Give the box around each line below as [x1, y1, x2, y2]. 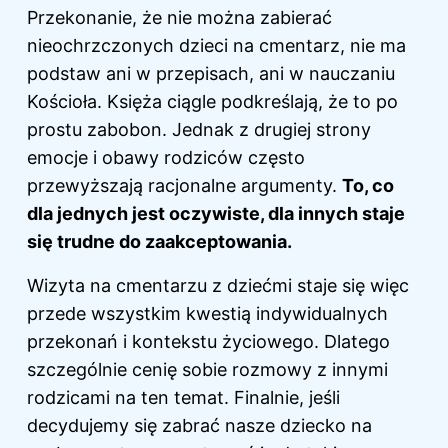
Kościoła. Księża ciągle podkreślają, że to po [27, 91, 398, 113]
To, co [342, 175, 394, 197]
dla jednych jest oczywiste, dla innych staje [27, 203, 405, 225]
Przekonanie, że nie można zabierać [27, 7, 332, 29]
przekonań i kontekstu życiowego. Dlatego [27, 331, 390, 353]
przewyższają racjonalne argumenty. [27, 175, 342, 197]
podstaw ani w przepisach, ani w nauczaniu [27, 63, 395, 85]
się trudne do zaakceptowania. [27, 231, 292, 253]
